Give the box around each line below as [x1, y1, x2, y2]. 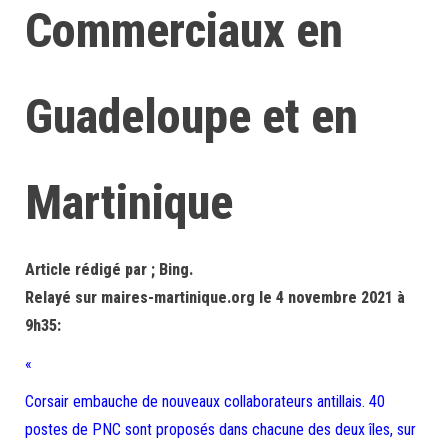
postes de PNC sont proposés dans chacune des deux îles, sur [25, 420, 416, 439]
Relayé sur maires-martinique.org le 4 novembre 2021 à [25, 288, 405, 307]
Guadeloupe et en [25, 88, 358, 145]
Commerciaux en [25, 2, 343, 59]
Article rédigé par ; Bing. [25, 260, 193, 279]
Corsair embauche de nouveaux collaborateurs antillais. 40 [25, 392, 385, 411]
